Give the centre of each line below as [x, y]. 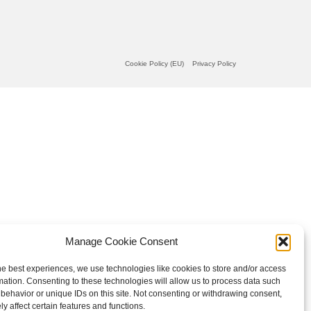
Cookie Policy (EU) [154, 64]
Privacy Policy [214, 64]
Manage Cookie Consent [121, 241]
